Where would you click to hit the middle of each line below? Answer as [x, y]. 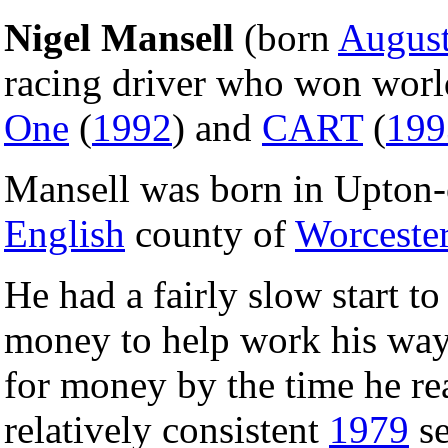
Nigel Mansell [119, 37]
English [64, 233]
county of [210, 233]
